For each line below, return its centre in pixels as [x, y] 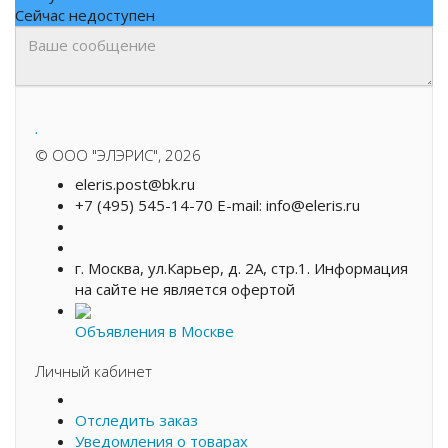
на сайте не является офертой [185, 288]
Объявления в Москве [154, 330]
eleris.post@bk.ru [135, 183]
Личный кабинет [93, 370]
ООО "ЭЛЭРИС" [105, 155]
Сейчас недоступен [85, 15]
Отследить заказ [136, 420]
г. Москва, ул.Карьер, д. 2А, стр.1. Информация [241, 267]
